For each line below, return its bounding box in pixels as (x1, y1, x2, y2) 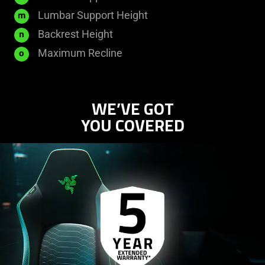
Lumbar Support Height (38, 9, 148, 22)
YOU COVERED (80, 112, 185, 138)
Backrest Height (38, 28, 113, 41)
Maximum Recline (38, 47, 122, 60)
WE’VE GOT (91, 96, 174, 122)
